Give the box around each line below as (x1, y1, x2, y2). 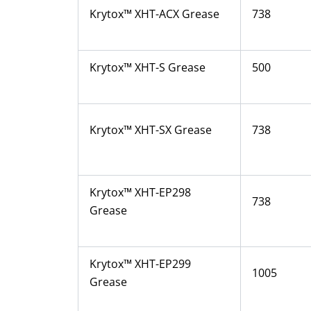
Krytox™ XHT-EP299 (90, 255, 191, 271)
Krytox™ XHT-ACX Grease (90, 6, 219, 22)
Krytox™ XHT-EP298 (90, 184, 191, 200)
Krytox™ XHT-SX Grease (90, 121, 212, 137)
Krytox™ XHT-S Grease (90, 59, 205, 75)
